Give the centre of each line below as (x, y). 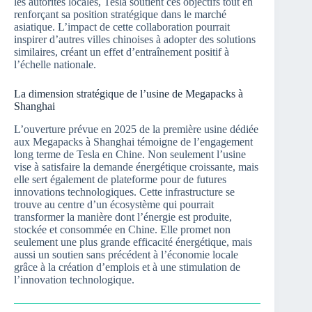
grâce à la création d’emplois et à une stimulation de (127, 267)
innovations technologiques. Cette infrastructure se (124, 192)
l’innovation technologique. (74, 279)
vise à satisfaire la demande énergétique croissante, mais (136, 166)
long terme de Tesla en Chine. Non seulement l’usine (130, 154)
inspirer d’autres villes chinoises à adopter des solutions (135, 39)
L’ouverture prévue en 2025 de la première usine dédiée (136, 129)
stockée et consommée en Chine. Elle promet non (122, 229)
